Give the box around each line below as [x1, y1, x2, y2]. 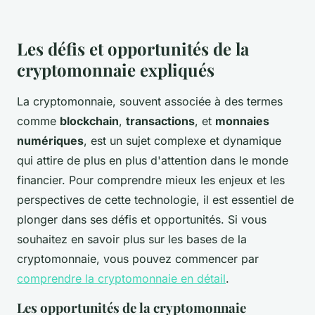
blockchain [60, 114, 119, 129]
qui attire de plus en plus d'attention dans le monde [17, 153, 288, 168]
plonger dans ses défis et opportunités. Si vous [17, 212, 266, 227]
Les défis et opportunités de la [17, 37, 249, 60]
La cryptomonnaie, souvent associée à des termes [17, 94, 283, 109]
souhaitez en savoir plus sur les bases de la [17, 232, 247, 247]
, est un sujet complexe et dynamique [84, 134, 281, 148]
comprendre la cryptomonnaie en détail [17, 271, 226, 286]
